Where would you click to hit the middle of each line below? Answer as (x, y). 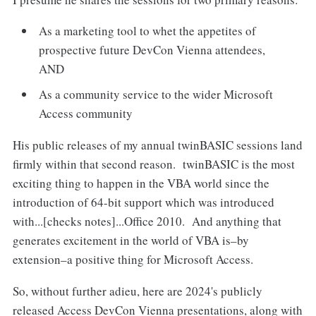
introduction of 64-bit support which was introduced (143, 202)
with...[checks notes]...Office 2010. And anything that (147, 221)
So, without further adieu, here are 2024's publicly (137, 291)
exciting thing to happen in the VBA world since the (141, 183)
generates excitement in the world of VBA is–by (130, 240)
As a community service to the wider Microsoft (156, 94)
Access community (86, 113)
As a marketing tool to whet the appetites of (148, 31)
